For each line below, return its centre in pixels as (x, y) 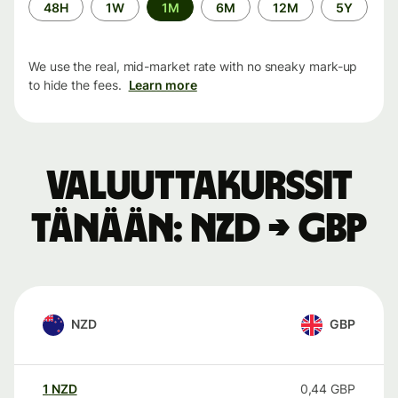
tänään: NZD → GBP (199, 230)
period (48, 19)
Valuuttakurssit (199, 187)
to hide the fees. (75, 85)
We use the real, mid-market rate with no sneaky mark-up (193, 67)
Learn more (163, 85)
